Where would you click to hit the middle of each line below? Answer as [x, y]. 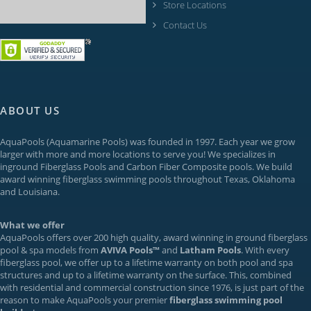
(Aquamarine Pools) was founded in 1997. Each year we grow [170, 142]
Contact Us [185, 25]
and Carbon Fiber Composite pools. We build [199, 167]
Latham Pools [210, 250]
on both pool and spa [247, 262]
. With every [265, 250]
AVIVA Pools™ [130, 250]
